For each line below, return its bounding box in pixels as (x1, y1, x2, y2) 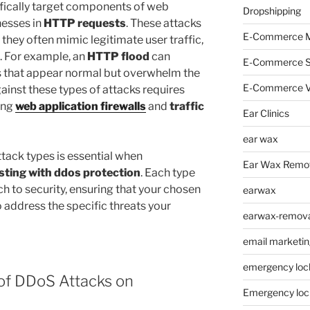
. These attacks (126, 17, 201, 30)
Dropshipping (242, 5, 301, 17)
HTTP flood (87, 50, 149, 64)
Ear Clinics (242, 107, 289, 119)
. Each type (140, 166, 195, 180)
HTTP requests (44, 17, 126, 30)
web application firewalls (15, 100, 146, 113)
